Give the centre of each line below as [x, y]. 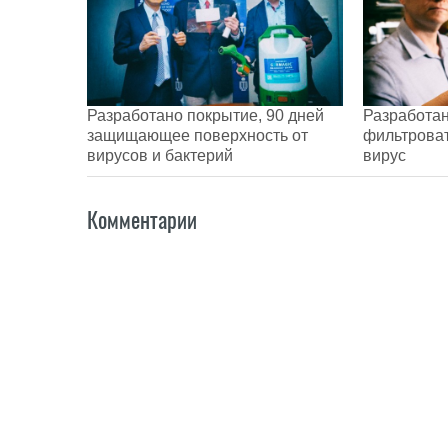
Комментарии [142, 219]
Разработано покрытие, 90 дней [205, 115]
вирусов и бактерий [160, 155]
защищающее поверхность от [197, 135]
